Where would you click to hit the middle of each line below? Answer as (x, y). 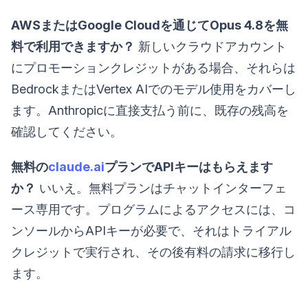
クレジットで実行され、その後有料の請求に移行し (153, 252)
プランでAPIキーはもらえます (189, 167)
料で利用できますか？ (73, 47)
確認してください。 (67, 132)
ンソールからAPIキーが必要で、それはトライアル (151, 231)
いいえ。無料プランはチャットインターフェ (161, 188)
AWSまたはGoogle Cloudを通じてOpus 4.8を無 (150, 25)
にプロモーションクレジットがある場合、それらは (153, 68)
